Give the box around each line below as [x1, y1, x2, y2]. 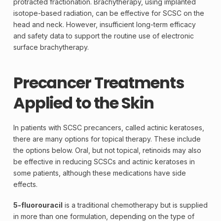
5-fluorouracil [13, 200, 63, 209]
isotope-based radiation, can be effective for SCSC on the [13, 8, 204, 17]
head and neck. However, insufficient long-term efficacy [13, 20, 196, 29]
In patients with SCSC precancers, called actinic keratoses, [13, 123, 204, 132]
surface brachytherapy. [13, 42, 89, 51]
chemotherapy [110, 200, 158, 209]
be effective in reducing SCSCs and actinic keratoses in [13, 157, 195, 166]
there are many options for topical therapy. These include [13, 135, 201, 144]
